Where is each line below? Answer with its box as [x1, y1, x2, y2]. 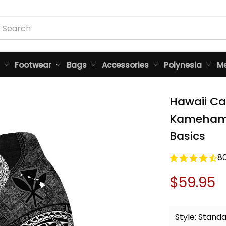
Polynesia [163, 59, 202, 70]
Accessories [101, 59, 149, 70]
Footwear [14, 59, 51, 70]
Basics [169, 128, 205, 144]
